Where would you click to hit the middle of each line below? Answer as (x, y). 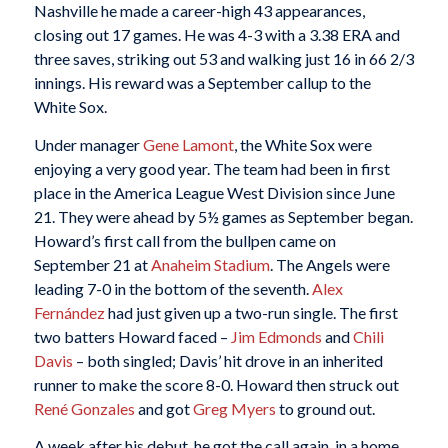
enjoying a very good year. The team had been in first (211, 168)
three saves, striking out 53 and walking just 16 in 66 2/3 (223, 59)
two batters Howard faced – (132, 336)
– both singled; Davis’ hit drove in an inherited (227, 360)
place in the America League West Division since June (214, 192)
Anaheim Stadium (210, 264)
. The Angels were (329, 264)
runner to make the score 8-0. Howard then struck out (216, 384)
